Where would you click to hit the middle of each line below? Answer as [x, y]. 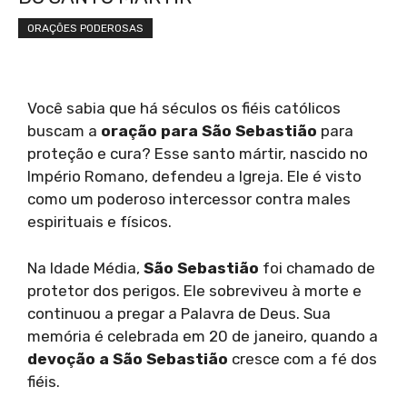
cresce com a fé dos [303, 358]
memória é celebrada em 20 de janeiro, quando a [203, 336]
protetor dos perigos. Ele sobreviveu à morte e [194, 290]
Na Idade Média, [85, 268]
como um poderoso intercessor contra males [189, 199]
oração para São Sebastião [209, 131]
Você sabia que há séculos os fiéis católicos [184, 108]
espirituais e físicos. [99, 222]
